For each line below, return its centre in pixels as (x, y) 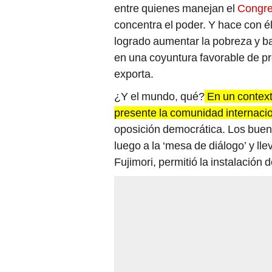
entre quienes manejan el (176, 8)
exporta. (134, 74)
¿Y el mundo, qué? (159, 97)
